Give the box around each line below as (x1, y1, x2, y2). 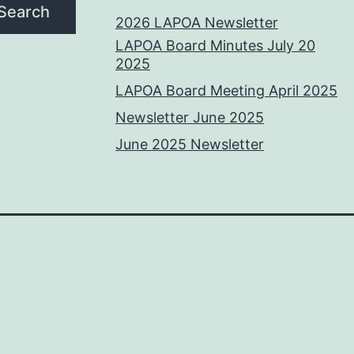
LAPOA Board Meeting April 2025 (115, 81, 337, 99)
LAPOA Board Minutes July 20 (115, 36, 315, 54)
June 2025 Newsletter (115, 135, 264, 153)
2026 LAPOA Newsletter (115, 13, 278, 31)
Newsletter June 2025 (115, 108, 264, 126)
